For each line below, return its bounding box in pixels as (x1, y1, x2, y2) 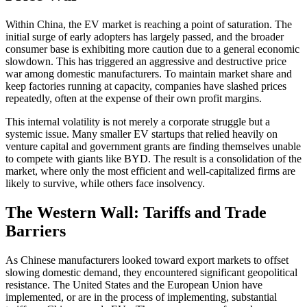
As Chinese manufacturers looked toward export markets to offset (5, 254, 288, 267)
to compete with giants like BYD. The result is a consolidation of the (5, 153, 302, 165)
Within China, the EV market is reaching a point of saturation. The (5, 19, 292, 31)
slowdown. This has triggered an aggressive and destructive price (5, 56, 286, 68)
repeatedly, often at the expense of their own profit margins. (5, 93, 262, 105)
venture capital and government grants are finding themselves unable (5, 140, 301, 153)
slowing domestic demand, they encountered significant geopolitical (5, 267, 297, 279)
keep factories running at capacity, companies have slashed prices (5, 80, 286, 93)
